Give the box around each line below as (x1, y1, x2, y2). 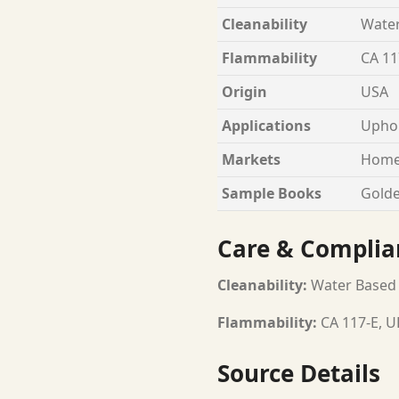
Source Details (217, 357, 380, 389)
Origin (222, 81, 267, 102)
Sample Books (222, 183, 322, 203)
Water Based (307, 275, 396, 296)
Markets (222, 149, 281, 169)
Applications (222, 115, 311, 135)
